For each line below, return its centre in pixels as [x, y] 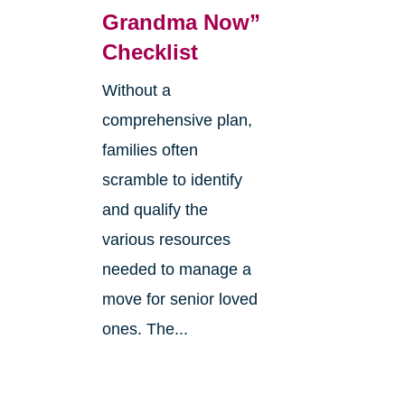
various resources [166, 240]
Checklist [150, 52]
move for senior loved [179, 300]
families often [150, 151]
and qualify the [155, 210]
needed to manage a [176, 270]
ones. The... [145, 330]
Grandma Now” [181, 23]
